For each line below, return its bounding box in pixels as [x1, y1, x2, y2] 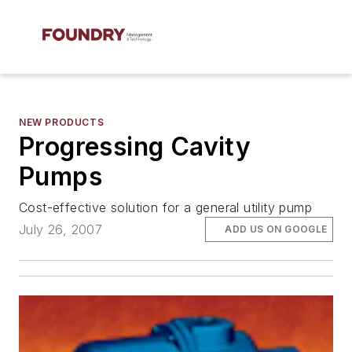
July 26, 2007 [19, 222, 103, 238]
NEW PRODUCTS [19, 116, 104, 128]
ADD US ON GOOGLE [225, 223, 328, 236]
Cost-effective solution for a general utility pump [19, 200, 312, 215]
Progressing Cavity [19, 131, 251, 162]
